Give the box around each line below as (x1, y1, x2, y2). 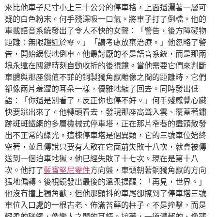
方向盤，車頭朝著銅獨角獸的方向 (90, 165, 206, 175)
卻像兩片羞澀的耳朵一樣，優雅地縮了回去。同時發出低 (5, 84, 199, 94)
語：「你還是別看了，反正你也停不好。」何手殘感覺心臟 (5, 95, 206, 106)
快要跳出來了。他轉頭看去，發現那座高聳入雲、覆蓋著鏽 (5, 107, 206, 117)
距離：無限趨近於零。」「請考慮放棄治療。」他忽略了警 (5, 37, 206, 47)
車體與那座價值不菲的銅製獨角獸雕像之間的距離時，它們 (5, 72, 206, 82)
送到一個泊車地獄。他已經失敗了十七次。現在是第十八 (5, 154, 199, 164)
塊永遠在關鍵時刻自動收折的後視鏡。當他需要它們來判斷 (5, 61, 206, 71)
